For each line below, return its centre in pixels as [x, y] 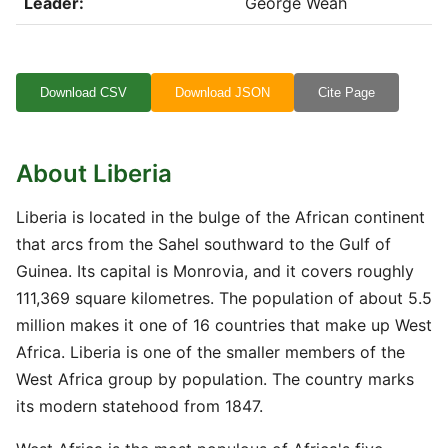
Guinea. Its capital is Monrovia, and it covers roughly [215, 271]
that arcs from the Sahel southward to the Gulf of [203, 244]
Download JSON [222, 92]
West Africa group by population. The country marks [215, 379]
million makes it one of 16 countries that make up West [224, 325]
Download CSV [83, 92]
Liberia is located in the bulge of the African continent [220, 217]
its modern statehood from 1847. [139, 406]
